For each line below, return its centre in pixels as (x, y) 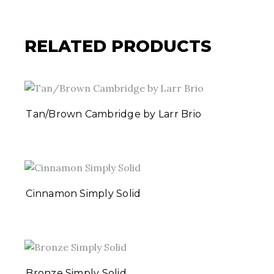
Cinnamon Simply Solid (83, 194)
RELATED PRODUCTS (118, 46)
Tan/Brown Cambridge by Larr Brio (113, 114)
